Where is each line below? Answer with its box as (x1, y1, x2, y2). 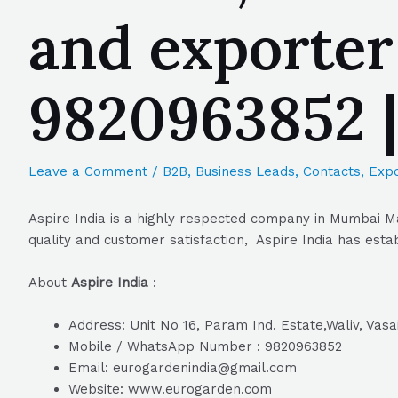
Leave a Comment (28, 163, 147, 179)
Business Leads (195, 163, 295, 179)
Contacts (303, 163, 361, 179)
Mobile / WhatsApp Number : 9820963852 (68, 338, 342, 354)
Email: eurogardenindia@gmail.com (68, 360, 297, 376)
